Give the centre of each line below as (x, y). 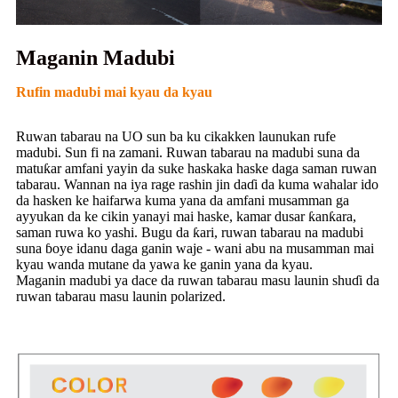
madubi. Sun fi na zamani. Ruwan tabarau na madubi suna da (188, 152)
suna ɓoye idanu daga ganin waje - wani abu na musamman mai (195, 248)
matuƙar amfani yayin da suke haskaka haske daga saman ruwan (196, 168)
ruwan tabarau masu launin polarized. (121, 296)
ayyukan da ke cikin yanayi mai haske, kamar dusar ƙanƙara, (186, 216)
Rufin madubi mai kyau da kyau (114, 92)
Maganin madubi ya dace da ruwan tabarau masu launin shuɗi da (198, 280)
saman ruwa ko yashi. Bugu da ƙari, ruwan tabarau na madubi (190, 232)
